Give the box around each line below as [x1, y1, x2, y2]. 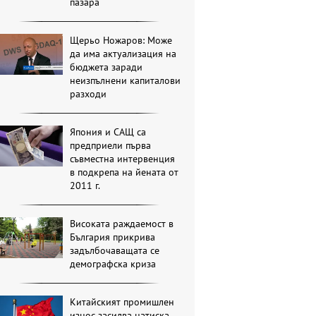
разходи [70, 87, 107, 100]
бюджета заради [70, 60, 143, 73]
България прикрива [70, 230, 156, 243]
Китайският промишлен [70, 295, 175, 308]
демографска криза [70, 257, 157, 270]
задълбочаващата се [70, 243, 160, 257]
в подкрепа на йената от [70, 165, 179, 178]
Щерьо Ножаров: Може [70, 33, 173, 47]
